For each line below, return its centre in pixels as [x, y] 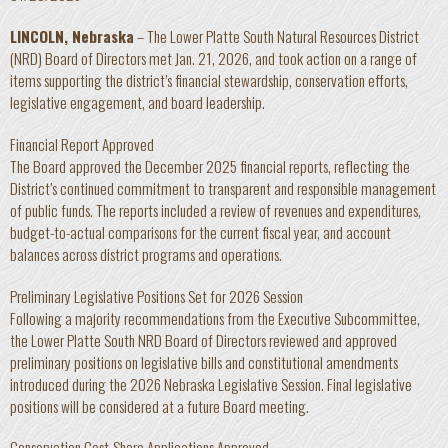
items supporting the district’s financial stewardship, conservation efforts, [209, 80]
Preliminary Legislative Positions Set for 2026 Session [156, 295]
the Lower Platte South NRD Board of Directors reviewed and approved [203, 339]
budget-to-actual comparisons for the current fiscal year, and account [200, 231]
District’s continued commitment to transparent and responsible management [223, 187]
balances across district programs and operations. [146, 253]
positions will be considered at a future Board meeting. [159, 405]
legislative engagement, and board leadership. [137, 102]
